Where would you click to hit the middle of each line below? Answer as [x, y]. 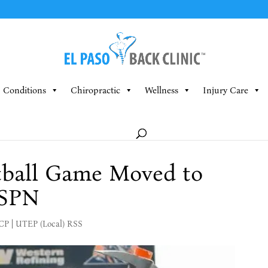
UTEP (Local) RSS [49, 224]
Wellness [161, 90]
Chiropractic [95, 90]
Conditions [24, 90]
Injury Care [225, 90]
